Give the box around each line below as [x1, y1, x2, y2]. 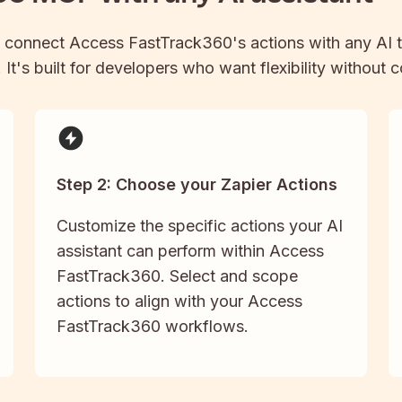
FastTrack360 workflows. [56, 317, 249, 336]
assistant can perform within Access [56, 241, 324, 261]
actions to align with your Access [56, 292, 302, 311]
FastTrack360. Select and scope [56, 267, 298, 286]
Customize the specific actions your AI [56, 216, 343, 236]
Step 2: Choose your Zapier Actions [56, 175, 337, 195]
